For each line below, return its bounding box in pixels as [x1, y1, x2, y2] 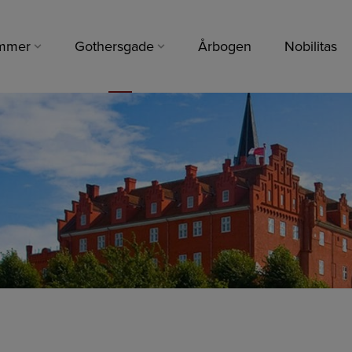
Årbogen [198, 35, 251, 57]
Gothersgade [75, 35, 154, 57]
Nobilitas [284, 35, 337, 57]
